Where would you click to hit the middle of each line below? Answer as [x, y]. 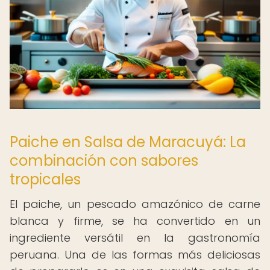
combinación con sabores [104, 161]
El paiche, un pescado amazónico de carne [135, 204]
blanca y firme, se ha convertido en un [135, 221]
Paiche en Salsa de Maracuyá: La [128, 142]
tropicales [45, 179]
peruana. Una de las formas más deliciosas [135, 255]
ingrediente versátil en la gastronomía [135, 238]
